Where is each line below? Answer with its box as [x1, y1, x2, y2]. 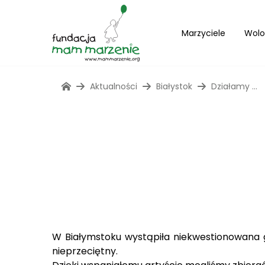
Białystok [156, 80, 192, 92]
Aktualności [90, 80, 137, 92]
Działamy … [211, 80, 257, 92]
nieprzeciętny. [52, 244, 118, 258]
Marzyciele [182, 27, 225, 39]
